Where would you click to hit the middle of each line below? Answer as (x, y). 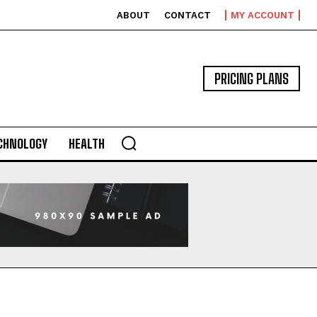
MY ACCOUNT (263, 15)
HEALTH (87, 144)
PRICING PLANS (252, 79)
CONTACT (188, 15)
